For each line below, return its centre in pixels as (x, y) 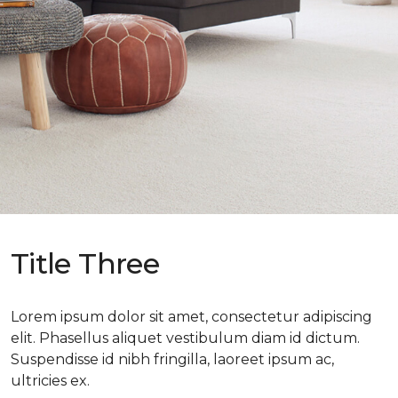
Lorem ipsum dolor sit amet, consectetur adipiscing (191, 316)
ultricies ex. (50, 380)
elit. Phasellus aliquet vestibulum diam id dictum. (185, 338)
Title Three (85, 263)
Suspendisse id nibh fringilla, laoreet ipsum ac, (172, 359)
